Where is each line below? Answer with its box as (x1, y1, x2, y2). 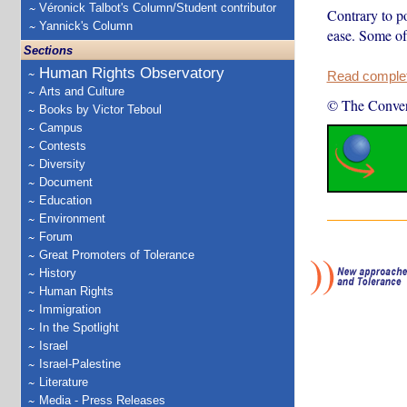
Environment (39, 212, 105, 225)
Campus (39, 121, 83, 134)
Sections (24, 44, 73, 57)
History (39, 266, 76, 280)
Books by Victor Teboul (39, 103, 162, 116)
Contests (39, 139, 86, 153)
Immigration (39, 303, 101, 316)
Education (39, 194, 92, 207)
